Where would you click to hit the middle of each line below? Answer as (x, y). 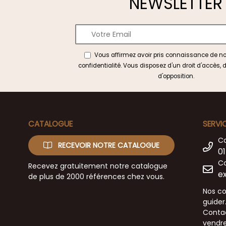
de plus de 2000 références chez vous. (96, 176)
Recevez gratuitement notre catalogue (98, 166)
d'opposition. (176, 76)
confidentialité (99, 66)
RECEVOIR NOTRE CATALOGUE (108, 146)
